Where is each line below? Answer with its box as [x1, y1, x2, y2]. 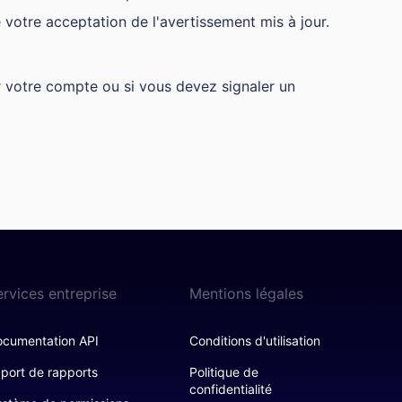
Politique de [188, 364, 258, 380]
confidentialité [188, 381, 272, 397]
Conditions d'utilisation [188, 333, 320, 348]
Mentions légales [188, 284, 303, 302]
